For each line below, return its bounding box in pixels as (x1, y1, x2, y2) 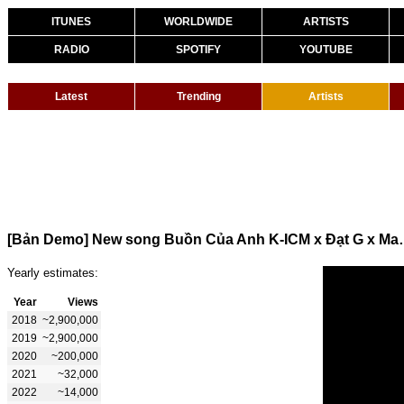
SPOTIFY (176, 43, 221, 56)
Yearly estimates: (7, 265, 98, 280)
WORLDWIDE (164, 15, 233, 28)
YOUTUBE (298, 43, 353, 56)
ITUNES (51, 15, 91, 28)
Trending (176, 90, 221, 103)
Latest (55, 90, 87, 103)
